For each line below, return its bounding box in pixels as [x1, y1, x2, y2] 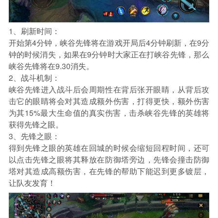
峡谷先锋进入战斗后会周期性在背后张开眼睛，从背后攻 [8, 83, 210, 94]
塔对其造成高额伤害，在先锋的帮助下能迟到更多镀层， [8, 165, 210, 176]
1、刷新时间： [8, 25, 60, 36]
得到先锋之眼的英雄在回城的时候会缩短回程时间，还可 [8, 142, 210, 153]
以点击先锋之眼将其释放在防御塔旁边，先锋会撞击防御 [8, 153, 210, 164]
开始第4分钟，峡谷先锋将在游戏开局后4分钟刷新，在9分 [8, 36, 210, 48]
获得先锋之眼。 [8, 118, 63, 129]
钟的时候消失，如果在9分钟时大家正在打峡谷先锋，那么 [8, 48, 210, 59]
